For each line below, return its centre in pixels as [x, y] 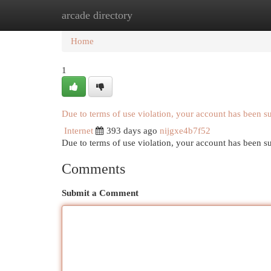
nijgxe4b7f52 [185, 131]
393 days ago [132, 131]
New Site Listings [154, 15]
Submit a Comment [100, 193]
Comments [93, 169]
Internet [79, 131]
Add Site [221, 15]
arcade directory [97, 15]
